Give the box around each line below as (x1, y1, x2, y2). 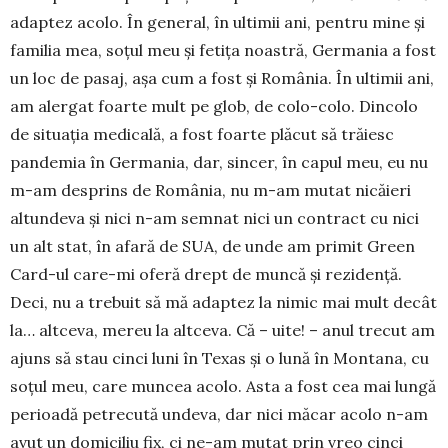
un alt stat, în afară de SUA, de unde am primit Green (10, 235, 415, 256)
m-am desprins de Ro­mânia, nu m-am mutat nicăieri (10, 179, 411, 200)
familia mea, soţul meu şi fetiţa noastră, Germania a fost (10, 39, 436, 60)
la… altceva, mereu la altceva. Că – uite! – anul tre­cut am (10, 319, 435, 340)
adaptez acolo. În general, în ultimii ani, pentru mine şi (10, 11, 425, 32)
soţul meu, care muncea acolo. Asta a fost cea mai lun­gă (10, 375, 436, 396)
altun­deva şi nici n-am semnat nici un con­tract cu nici (10, 207, 419, 228)
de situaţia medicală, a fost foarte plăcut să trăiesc (10, 123, 394, 144)
